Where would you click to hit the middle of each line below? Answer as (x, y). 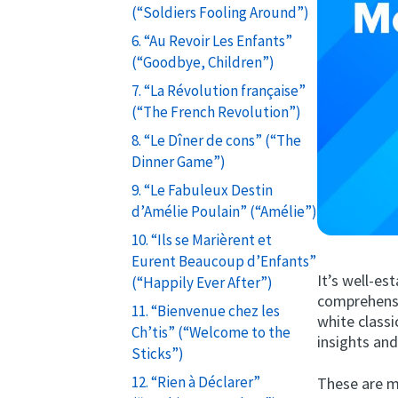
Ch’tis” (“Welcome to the (211, 332)
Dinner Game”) (178, 161)
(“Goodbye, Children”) (203, 62)
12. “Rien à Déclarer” (195, 382)
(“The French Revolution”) (216, 111)
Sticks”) (157, 353)
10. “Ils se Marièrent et (201, 239)
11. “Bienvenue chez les (205, 310)
